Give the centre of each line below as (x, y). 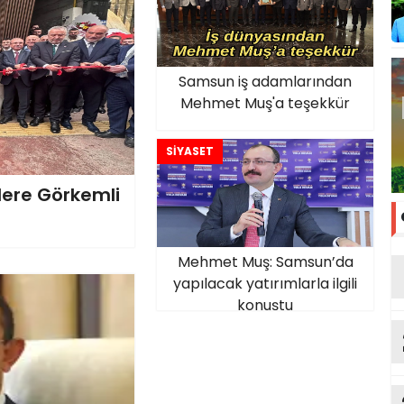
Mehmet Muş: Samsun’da (265, 262)
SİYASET (190, 151)
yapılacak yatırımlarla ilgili (265, 284)
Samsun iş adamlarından (265, 82)
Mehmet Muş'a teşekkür (265, 103)
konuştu (265, 305)
